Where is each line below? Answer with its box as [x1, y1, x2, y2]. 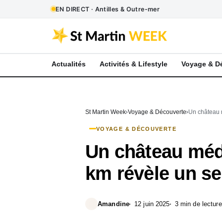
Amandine [98, 200, 130, 208]
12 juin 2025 [134, 200, 170, 208]
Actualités [52, 60, 86, 68]
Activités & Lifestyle [100, 60, 167, 68]
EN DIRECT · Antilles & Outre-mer [55, 5, 160, 13]
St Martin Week [85, 108, 126, 115]
